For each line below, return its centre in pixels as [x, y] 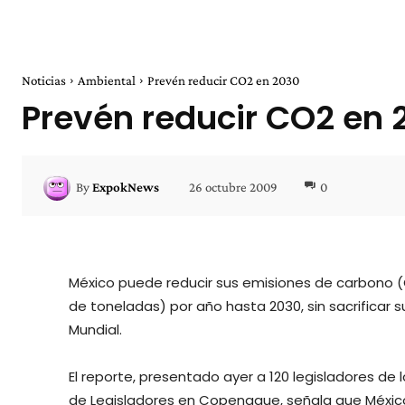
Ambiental [107, 81]
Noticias [44, 81]
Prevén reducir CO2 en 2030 [223, 81]
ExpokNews [126, 187]
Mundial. [95, 330]
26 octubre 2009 [233, 187]
